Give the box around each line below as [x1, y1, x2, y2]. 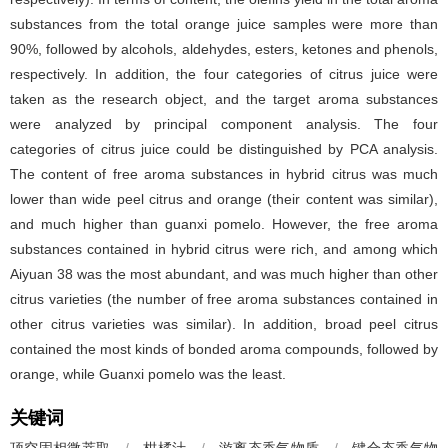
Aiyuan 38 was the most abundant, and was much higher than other [10, 266, 438, 282]
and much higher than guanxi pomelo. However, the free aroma [10, 216, 438, 232]
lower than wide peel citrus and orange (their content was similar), [10, 191, 438, 207]
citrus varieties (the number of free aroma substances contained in [10, 291, 438, 307]
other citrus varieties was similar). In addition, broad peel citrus [10, 316, 438, 332]
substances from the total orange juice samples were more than [10, 16, 438, 32]
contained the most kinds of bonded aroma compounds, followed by [10, 341, 438, 357]
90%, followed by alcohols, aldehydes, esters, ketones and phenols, [10, 41, 438, 57]
